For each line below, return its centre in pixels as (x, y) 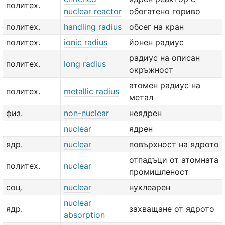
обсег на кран (156, 27)
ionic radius (86, 42)
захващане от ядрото (172, 209)
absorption (84, 215)
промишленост (159, 172)
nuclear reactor (93, 11)
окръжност (151, 70)
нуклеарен (150, 187)
